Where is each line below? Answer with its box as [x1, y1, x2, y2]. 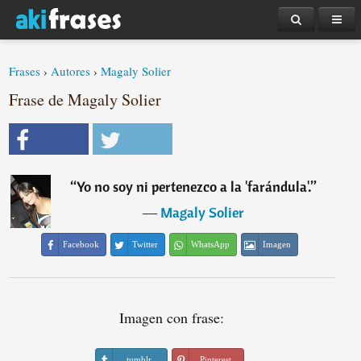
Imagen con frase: [119, 308, 225, 327]
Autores [51, 63, 91, 79]
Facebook [63, 239, 100, 249]
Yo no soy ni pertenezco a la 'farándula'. [77, 177, 312, 196]
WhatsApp [191, 239, 230, 249]
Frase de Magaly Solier [9, 89, 162, 110]
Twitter [132, 239, 159, 249]
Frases [9, 63, 41, 79]
